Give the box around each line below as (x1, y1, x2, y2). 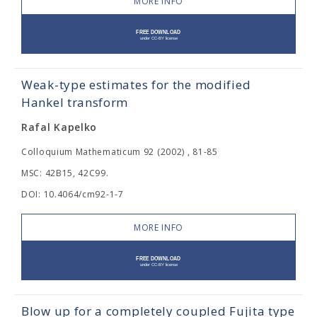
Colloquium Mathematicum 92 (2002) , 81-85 (21, 146, 218, 158)
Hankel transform (21, 94, 129, 110)
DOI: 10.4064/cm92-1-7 (21, 188, 124, 200)
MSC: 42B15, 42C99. (21, 167, 109, 179)
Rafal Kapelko (21, 120, 98, 134)
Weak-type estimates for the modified (21, 76, 251, 93)
